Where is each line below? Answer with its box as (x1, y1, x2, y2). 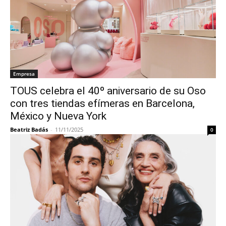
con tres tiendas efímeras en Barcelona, (10, 97, 195, 109)
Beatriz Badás (10, 126, 48, 133)
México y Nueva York (10, 110, 106, 122)
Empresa (13, 70, 35, 77)
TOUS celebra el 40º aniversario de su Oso (10, 85, 206, 97)
